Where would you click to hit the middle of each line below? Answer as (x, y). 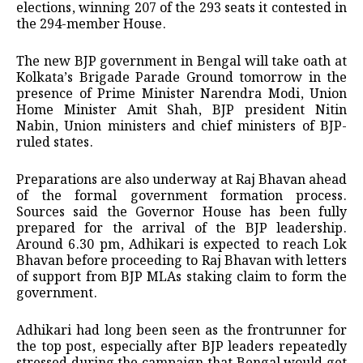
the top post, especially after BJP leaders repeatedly (181, 347)
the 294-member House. (91, 24)
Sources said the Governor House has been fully (181, 212)
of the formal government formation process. (181, 196)
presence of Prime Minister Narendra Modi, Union (181, 94)
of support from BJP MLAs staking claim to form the (181, 277)
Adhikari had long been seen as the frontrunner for (181, 331)
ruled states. (55, 143)
